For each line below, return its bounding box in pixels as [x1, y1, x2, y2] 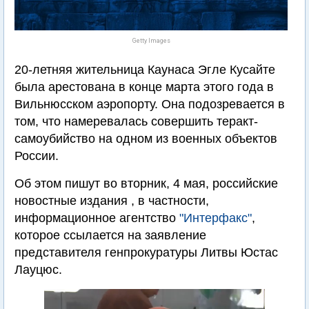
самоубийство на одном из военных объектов [14, 132, 277, 146]
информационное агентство [14, 211, 179, 225]
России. [14, 149, 59, 163]
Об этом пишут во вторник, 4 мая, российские [14, 177, 278, 190]
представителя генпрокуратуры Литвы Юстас [14, 246, 278, 259]
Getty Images [132, 37, 170, 44]
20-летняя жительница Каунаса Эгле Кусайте [14, 63, 275, 77]
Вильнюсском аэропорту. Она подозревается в [14, 97, 285, 111]
